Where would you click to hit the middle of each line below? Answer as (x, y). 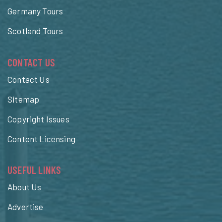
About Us (25, 187)
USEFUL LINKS (34, 170)
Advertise (26, 207)
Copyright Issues (38, 119)
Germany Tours (35, 11)
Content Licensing (41, 139)
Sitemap (24, 99)
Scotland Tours (35, 31)
